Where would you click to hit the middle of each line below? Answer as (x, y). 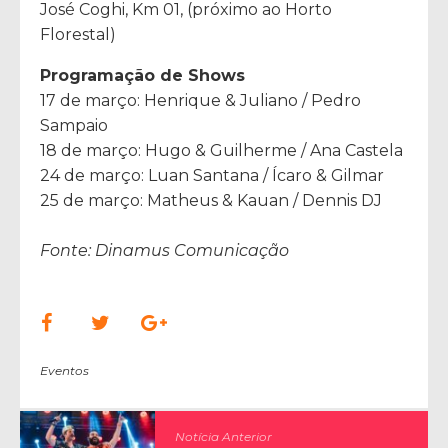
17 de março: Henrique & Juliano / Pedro (200, 100)
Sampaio (74, 125)
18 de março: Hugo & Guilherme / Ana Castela (221, 150)
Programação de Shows (142, 75)
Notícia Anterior (223, 436)
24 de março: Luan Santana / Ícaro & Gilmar (212, 175)
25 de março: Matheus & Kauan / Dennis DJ (211, 200)
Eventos (64, 370)
